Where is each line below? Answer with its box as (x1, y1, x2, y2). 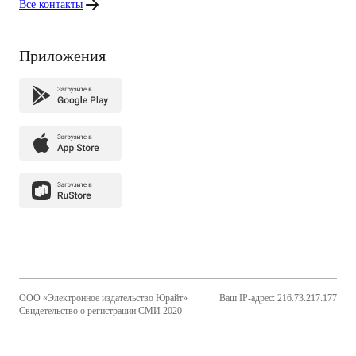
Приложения (19, 47, 106, 64)
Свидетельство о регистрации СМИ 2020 (19, 305, 182, 316)
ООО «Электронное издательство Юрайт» (19, 292, 188, 304)
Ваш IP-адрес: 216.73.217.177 (219, 292, 337, 304)
